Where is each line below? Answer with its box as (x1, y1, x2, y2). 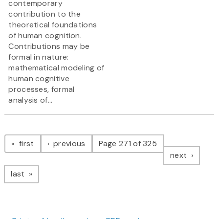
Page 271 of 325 (98, 138, 157, 149)
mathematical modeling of (8, 63, 105, 73)
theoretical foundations (8, 20, 97, 30)
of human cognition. (8, 30, 82, 41)
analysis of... (8, 95, 53, 106)
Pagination (4, 123, 83, 144)
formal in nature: (8, 52, 69, 63)
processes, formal (8, 84, 75, 95)
